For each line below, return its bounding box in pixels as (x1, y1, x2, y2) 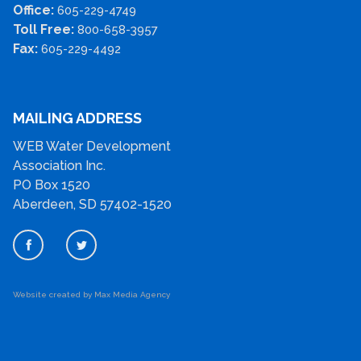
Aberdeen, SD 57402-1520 (13, 197, 172, 213)
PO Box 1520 (13, 177, 90, 193)
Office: (13, 2, 57, 19)
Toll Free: (13, 22, 77, 38)
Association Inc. (13, 158, 106, 174)
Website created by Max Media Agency (13, 290, 170, 300)
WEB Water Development (13, 139, 171, 155)
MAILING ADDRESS (13, 110, 142, 127)
